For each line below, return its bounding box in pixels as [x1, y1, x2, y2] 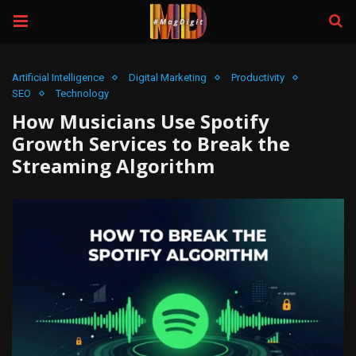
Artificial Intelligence [12, 72, 104, 83]
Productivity [231, 72, 284, 83]
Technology [56, 87, 109, 99]
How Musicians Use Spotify [12, 108, 269, 134]
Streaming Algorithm [12, 153, 215, 179]
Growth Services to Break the [12, 130, 290, 157]
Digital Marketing [129, 72, 207, 83]
